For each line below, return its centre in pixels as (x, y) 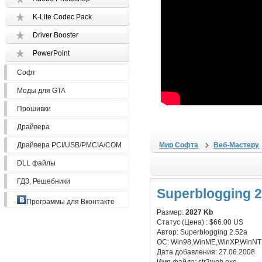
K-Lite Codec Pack (63, 17)
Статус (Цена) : (183, 222)
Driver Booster (56, 35)
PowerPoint (51, 53)
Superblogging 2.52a (214, 232)
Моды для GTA (42, 91)
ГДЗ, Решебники (44, 181)
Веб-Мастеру (237, 145)
